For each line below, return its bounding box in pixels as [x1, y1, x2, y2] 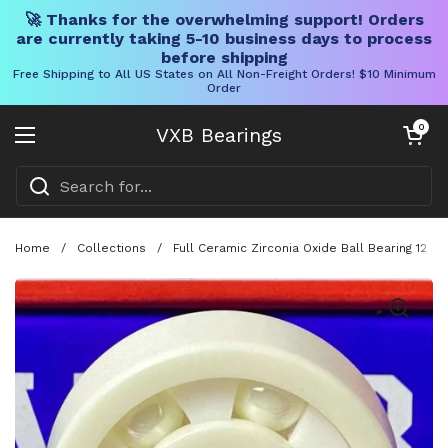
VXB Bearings [156, 123, 282, 147]
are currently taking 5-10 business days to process [16, 29, 432, 48]
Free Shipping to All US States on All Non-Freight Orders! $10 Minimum [12, 67, 436, 81]
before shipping [160, 48, 288, 67]
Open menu [24, 136, 120, 157]
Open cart [399, 121, 443, 132]
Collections [77, 240, 146, 255]
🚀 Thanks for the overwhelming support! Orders [24, 10, 424, 29]
